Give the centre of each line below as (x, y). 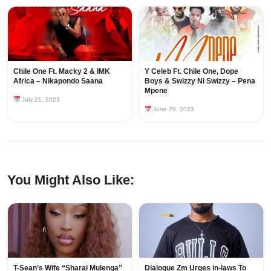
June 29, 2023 (173, 109)
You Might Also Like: (71, 180)
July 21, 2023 (40, 99)
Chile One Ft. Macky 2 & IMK (62, 71)
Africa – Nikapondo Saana (58, 81)
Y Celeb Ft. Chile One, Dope (191, 71)
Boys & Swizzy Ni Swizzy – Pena (200, 81)
